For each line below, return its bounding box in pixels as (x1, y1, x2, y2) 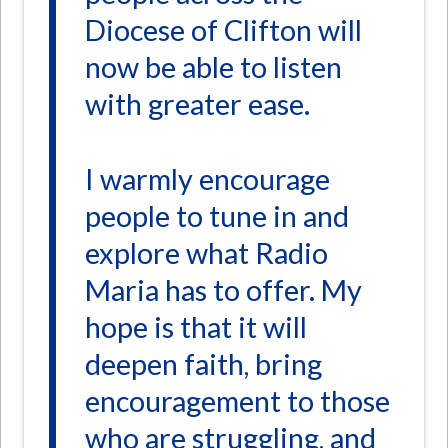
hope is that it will (85, 310, 308, 345)
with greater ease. (85, 87, 311, 122)
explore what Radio (85, 236, 329, 271)
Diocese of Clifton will (85, 13, 363, 48)
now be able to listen (85, 50, 343, 85)
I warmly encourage (85, 162, 331, 197)
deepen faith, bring (85, 347, 323, 382)
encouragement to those (85, 384, 391, 419)
